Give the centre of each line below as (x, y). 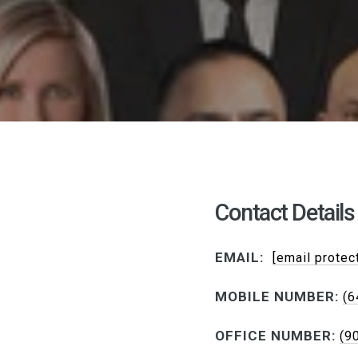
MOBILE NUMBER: (277, 296)
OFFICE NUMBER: (275, 335)
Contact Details (285, 213)
